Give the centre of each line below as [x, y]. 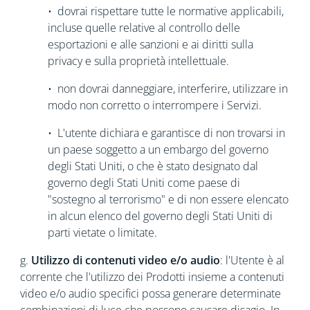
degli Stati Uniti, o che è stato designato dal [153, 166]
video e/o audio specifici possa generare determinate [150, 293]
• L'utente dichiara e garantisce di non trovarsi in [166, 133]
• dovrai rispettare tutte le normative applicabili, [165, 11]
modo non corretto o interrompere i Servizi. [154, 105]
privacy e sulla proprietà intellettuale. [138, 61]
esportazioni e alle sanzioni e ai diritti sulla [150, 44]
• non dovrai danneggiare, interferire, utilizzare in [167, 89]
